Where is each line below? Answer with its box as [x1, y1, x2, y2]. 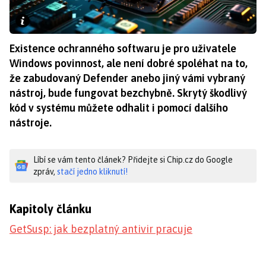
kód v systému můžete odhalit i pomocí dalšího [9, 101, 228, 114]
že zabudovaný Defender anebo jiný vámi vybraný [9, 71, 245, 84]
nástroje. [9, 116, 52, 129]
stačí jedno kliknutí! [57, 166, 128, 176]
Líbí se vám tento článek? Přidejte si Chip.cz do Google [33, 154, 233, 164]
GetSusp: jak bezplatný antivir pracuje [9, 222, 192, 235]
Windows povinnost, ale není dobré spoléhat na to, [9, 56, 248, 69]
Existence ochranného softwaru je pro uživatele [9, 42, 236, 55]
